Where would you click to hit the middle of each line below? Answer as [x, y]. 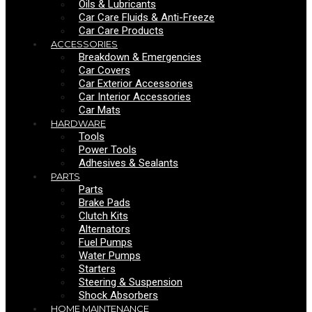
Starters [97, 268]
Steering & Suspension [131, 282]
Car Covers [104, 70]
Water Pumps [110, 255]
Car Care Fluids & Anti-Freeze [147, 17]
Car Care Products [121, 30]
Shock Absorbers [118, 295]
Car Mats [100, 110]
